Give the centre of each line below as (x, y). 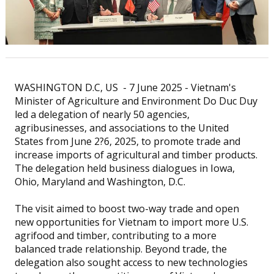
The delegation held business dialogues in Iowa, (124, 168)
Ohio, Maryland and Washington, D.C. (100, 182)
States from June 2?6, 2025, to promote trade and (127, 142)
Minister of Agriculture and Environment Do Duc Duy (136, 101)
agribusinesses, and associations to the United (121, 128)
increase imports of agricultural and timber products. (136, 155)
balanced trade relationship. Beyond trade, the (120, 249)
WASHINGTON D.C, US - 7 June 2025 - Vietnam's (125, 88)
